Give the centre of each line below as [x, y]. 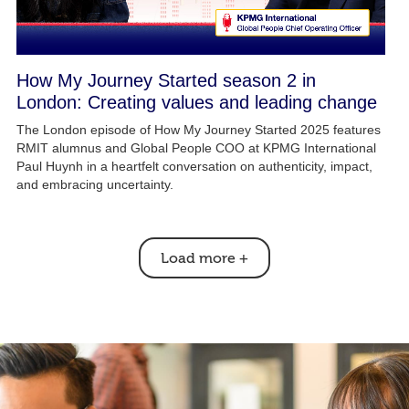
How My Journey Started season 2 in [166, 80]
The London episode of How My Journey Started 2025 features [198, 129]
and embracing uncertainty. [94, 184]
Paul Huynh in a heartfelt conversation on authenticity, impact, [194, 166]
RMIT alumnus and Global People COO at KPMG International [196, 147]
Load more [198, 258]
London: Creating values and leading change [196, 102]
